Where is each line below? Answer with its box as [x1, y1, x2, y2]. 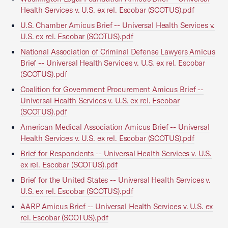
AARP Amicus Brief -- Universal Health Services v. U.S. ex [20, 202, 213, 211]
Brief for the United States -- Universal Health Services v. [20, 175, 211, 185]
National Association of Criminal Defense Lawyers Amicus [20, 47, 215, 56]
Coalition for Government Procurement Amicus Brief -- [20, 84, 204, 94]
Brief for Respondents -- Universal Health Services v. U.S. [20, 149, 212, 158]
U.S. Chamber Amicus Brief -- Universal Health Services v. [20, 20, 215, 30]
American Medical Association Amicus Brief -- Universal [20, 122, 210, 132]
